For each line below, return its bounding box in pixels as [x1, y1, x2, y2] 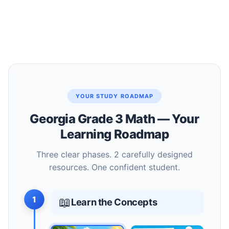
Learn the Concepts [71, 196, 157, 208]
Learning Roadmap [60, 126, 169, 142]
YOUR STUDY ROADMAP [75, 92, 154, 100]
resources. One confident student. [49, 162, 180, 172]
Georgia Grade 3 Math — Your [30, 111, 199, 126]
